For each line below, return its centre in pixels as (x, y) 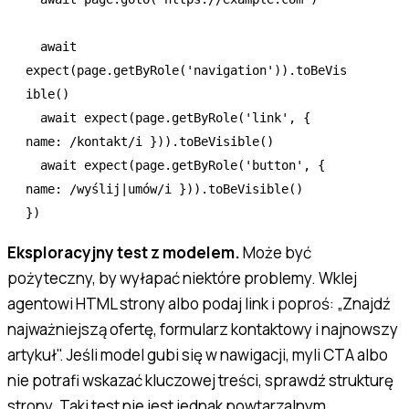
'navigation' (230, 70)
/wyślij (91, 189)
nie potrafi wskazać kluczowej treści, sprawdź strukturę (200, 380)
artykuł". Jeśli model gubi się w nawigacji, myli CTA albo (198, 354)
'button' (274, 165)
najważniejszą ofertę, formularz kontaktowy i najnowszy (203, 329)
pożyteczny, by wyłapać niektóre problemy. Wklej (182, 278)
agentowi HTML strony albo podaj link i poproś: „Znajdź (199, 303)
